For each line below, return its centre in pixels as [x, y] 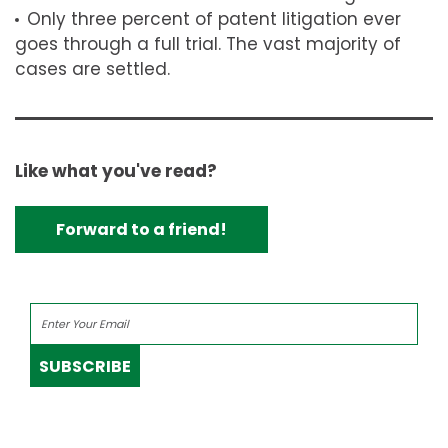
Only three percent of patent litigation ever [214, 18]
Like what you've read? [116, 171]
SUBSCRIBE [85, 366]
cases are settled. [92, 68]
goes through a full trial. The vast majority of [208, 43]
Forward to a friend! [141, 230]
